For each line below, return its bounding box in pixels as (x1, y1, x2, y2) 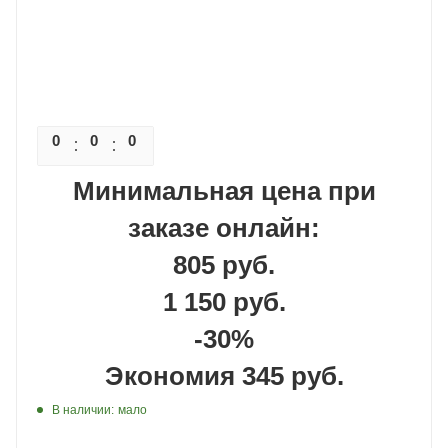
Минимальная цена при (72, 176, 376, 206)
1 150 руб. (162, 287, 286, 317)
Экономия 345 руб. (104, 361, 344, 391)
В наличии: (52, 402, 114, 417)
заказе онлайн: (128, 213, 320, 243)
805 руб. (173, 250, 275, 280)
